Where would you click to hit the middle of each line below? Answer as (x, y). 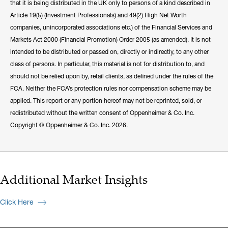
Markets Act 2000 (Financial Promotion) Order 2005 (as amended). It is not (110, 39)
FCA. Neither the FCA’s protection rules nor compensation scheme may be (111, 88)
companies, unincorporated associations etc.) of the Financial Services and (111, 27)
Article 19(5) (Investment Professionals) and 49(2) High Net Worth (98, 15)
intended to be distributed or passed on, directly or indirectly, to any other (109, 52)
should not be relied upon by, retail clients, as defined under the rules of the (112, 76)
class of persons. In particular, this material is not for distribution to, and (107, 64)
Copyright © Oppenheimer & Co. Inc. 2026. (69, 125)
